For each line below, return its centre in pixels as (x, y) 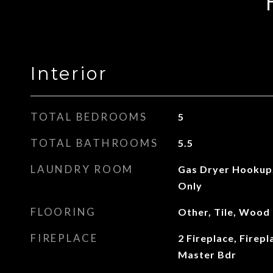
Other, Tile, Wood (224, 212)
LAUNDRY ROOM (82, 169)
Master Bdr (207, 254)
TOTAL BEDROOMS (89, 117)
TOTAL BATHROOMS (94, 143)
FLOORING (63, 212)
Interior (69, 73)
